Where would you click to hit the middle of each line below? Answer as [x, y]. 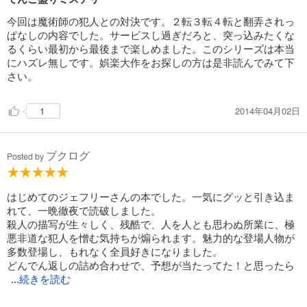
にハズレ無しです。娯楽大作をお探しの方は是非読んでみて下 [151, 62]
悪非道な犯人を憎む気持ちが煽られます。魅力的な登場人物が [151, 238]
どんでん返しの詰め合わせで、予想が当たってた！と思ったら [151, 265]
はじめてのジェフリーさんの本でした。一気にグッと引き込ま [151, 197]
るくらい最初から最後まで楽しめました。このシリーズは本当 [151, 49]
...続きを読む [41, 280]
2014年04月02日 [268, 110]
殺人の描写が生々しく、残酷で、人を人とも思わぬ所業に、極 [151, 224]
